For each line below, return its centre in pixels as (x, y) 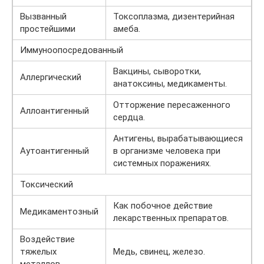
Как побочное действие (163, 206)
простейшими (48, 29)
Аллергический (51, 77)
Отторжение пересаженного (172, 105)
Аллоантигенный (55, 111)
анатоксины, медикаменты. (170, 84)
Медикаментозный (59, 212)
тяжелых (38, 252)
